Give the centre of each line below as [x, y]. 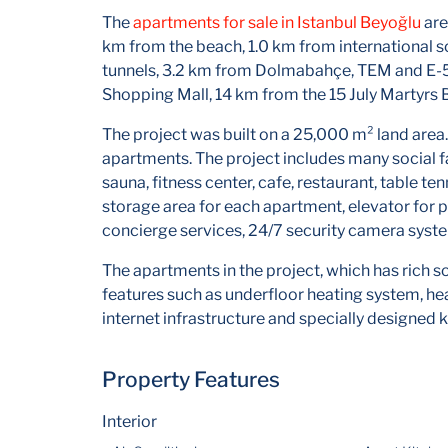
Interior [129, 421]
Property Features [191, 379]
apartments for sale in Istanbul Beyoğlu [277, 22]
